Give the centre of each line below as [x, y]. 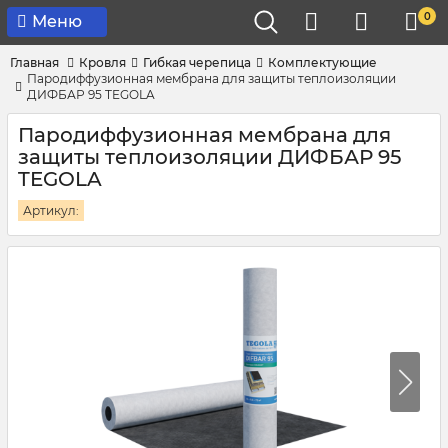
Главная [34, 62]
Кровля [102, 62]
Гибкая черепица [197, 62]
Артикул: [51, 210]
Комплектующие [322, 62]
